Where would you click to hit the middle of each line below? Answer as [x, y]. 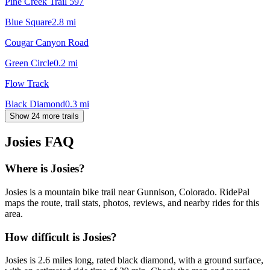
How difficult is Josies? [61, 237]
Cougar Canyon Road [47, 42]
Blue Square [28, 22]
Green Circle [29, 63]
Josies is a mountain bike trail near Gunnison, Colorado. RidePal [127, 192]
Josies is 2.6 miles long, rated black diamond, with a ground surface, [134, 260]
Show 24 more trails [44, 116]
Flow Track [27, 83]
